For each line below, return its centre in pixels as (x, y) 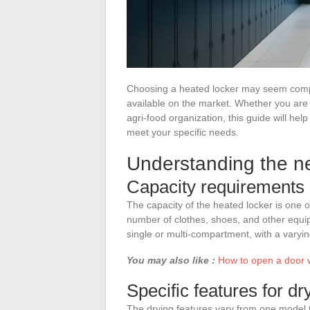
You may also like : (171, 260)
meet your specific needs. (183, 132)
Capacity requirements (216, 186)
